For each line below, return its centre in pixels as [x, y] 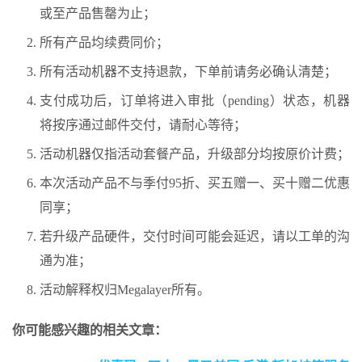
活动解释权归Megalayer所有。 [125, 289]
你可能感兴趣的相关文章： [90, 330]
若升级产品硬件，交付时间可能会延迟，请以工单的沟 [195, 236]
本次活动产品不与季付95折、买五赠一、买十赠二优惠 [195, 183]
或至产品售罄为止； [98, 13]
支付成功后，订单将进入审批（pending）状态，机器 [195, 100]
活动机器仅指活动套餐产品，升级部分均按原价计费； [195, 154]
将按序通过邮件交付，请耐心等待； [143, 124]
